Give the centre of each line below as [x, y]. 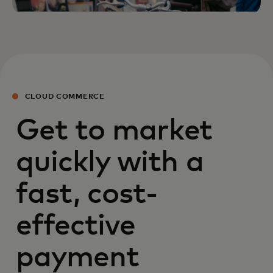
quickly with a [110, 162]
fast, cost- [87, 194]
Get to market [114, 131]
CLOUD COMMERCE [65, 97]
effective [76, 226]
